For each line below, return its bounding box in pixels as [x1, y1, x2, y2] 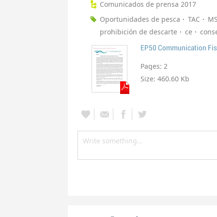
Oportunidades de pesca [100, 15, 180, 24]
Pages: [140, 62, 164, 71]
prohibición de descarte [100, 27, 177, 37]
